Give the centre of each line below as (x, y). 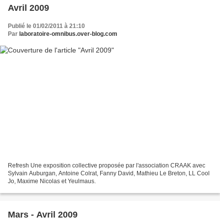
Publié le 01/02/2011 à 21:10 (46, 26)
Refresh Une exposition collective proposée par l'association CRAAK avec (107, 165)
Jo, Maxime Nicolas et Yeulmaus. (52, 181)
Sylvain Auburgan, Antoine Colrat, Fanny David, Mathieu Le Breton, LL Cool (109, 173)
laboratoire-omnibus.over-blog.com (68, 34)
